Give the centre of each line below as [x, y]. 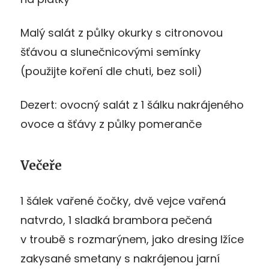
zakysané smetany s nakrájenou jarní [120, 258]
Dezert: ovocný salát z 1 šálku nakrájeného [132, 104]
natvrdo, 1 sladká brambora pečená [116, 220]
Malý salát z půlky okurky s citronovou [122, 32]
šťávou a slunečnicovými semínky [110, 52]
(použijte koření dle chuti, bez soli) [111, 71]
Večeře [41, 165]
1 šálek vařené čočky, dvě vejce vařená [123, 201]
